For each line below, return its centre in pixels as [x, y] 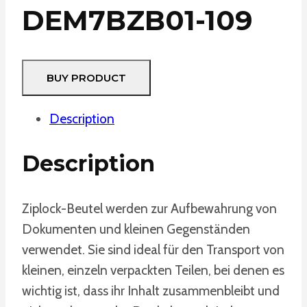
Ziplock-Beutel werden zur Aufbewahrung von [149, 208]
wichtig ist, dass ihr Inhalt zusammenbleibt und [151, 291]
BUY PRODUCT [86, 77]
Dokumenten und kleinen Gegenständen [136, 229]
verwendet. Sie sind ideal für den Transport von [153, 249]
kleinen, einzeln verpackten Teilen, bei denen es [153, 270]
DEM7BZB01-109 [137, 20]
